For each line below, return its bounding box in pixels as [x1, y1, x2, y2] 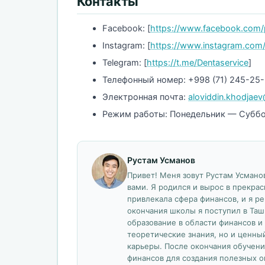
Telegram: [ [102, 57, 147, 68]
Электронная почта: [102, 91, 188, 102]
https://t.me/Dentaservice [147, 57, 248, 68]
